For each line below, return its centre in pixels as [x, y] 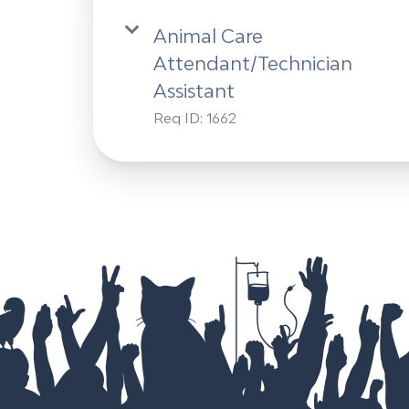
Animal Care [208, 36]
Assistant [194, 91]
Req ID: [180, 118]
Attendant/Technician [253, 63]
